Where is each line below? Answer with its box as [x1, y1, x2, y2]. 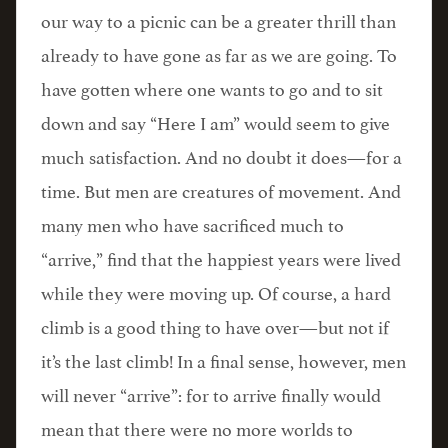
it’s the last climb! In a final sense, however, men [41, 345, 406, 373]
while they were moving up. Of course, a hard [41, 277, 391, 305]
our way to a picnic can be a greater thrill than [41, 5, 396, 33]
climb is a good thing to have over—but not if [41, 311, 389, 339]
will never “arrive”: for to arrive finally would [41, 379, 381, 407]
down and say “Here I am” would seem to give [41, 107, 390, 135]
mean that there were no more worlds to [41, 413, 353, 441]
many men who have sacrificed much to [41, 209, 344, 237]
